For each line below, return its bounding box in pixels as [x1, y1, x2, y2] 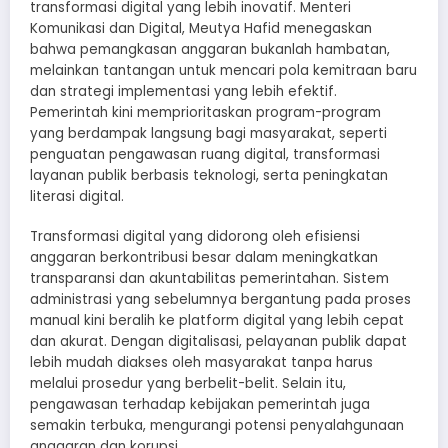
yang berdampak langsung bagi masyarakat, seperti [30, 123, 387, 143]
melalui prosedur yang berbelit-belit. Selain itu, [30, 373, 346, 393]
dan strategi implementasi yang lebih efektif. [30, 81, 337, 101]
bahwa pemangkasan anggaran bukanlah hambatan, [30, 39, 390, 59]
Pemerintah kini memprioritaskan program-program [30, 102, 381, 122]
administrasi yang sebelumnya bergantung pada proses [30, 289, 411, 309]
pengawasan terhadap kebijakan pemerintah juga [30, 394, 370, 414]
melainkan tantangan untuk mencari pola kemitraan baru [30, 60, 417, 80]
